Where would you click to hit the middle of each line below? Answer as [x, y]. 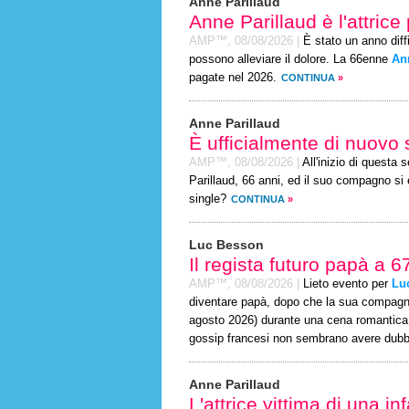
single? [208, 199]
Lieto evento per [347, 284]
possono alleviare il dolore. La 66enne [290, 59]
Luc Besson [226, 245]
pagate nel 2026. [233, 78]
